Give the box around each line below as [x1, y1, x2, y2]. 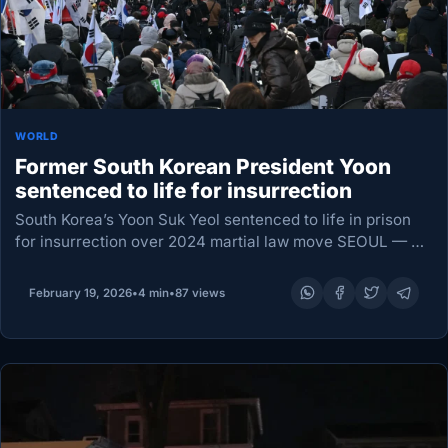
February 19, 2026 [28, 285, 132, 300]
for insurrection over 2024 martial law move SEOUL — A [15, 231, 422, 251]
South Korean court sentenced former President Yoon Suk [15, 253, 432, 273]
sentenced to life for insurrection [15, 177, 353, 203]
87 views [174, 285, 225, 300]
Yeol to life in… [15, 275, 122, 295]
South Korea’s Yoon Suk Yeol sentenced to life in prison [15, 209, 412, 229]
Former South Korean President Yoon [15, 153, 392, 179]
